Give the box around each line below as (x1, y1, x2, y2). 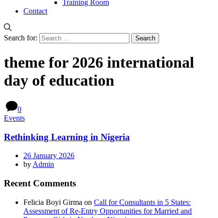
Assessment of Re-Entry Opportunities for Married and (23, 206, 192, 215)
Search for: (4, 34, 37, 42)
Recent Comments (4, 178, 76, 189)
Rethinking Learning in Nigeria (4, 131, 130, 142)
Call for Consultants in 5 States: (94, 198, 191, 206)
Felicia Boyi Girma (23, 198, 82, 206)
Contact (23, 7, 47, 15)
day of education (4, 72, 114, 90)
